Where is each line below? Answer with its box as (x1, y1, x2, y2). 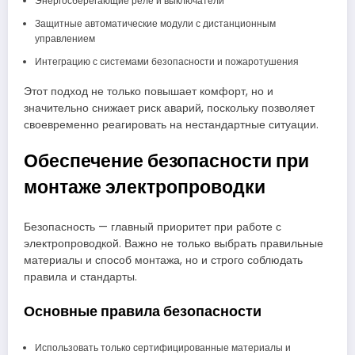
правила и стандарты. (24, 269, 137, 284)
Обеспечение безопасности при (24, 148, 309, 174)
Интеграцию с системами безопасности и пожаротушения (34, 55, 299, 69)
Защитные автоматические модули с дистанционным (34, 17, 276, 31)
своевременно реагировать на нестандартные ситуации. (24, 117, 319, 133)
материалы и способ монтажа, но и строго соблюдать (24, 252, 303, 268)
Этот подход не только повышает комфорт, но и (24, 84, 273, 100)
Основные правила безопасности (24, 301, 261, 322)
